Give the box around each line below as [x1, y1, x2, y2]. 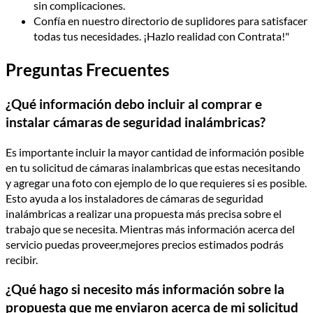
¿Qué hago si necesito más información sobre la [6, 282, 284, 298]
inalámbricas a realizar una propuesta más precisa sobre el [6, 206, 282, 220]
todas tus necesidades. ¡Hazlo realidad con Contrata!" [34, 29, 289, 43]
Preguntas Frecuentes [6, 59, 169, 80]
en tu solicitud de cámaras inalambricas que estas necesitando [6, 160, 300, 174]
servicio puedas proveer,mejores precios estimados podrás [6, 237, 284, 251]
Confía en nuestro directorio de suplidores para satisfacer [34, 13, 307, 27]
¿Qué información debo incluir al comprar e [6, 96, 262, 112]
